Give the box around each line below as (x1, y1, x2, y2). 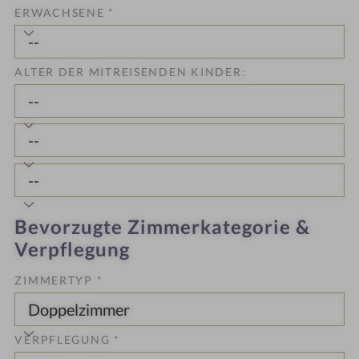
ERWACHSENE (14, 6, 109, 20)
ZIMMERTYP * (14, 272, 103, 287)
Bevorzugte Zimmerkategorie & (14, 214, 311, 238)
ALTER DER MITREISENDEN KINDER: (14, 65, 247, 79)
